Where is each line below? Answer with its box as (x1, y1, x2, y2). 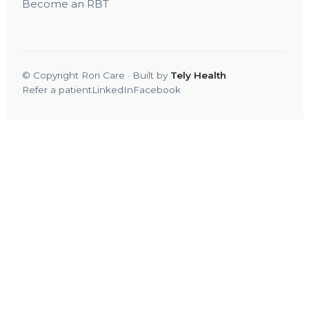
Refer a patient (22, 83, 92, 95)
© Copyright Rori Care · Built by (22, 69, 170, 81)
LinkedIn (92, 83, 133, 95)
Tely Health (170, 69, 226, 81)
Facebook (133, 83, 181, 95)
